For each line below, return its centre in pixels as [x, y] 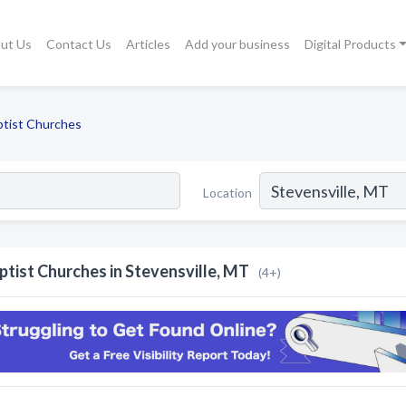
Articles [148, 43]
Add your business [237, 43]
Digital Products [350, 43]
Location [227, 192]
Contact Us [78, 43]
